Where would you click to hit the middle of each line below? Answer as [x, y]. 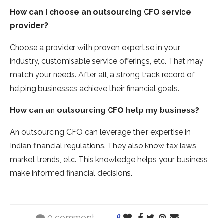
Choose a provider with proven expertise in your [95, 48]
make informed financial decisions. [71, 173]
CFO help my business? [153, 110]
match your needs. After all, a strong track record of [102, 75]
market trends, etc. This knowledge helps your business [109, 160]
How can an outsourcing [58, 110]
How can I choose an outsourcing [76, 12]
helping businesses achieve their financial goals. [94, 89]
